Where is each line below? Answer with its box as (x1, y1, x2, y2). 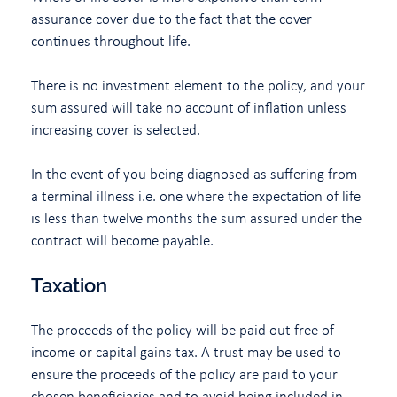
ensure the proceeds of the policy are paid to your (31, 363, 338, 384)
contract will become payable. (31, 230, 214, 250)
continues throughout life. (31, 30, 191, 51)
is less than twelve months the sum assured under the (31, 207, 362, 228)
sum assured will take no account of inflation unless (31, 97, 346, 117)
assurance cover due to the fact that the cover (31, 8, 312, 28)
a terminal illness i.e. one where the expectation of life (31, 185, 361, 206)
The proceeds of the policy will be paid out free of (31, 319, 334, 339)
